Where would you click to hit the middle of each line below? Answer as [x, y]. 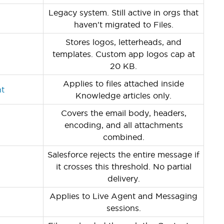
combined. [123, 137]
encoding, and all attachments [123, 125]
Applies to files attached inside [123, 83]
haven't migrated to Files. [123, 24]
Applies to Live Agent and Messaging [123, 196]
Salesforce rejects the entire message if [123, 154]
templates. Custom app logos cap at [123, 54]
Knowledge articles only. [123, 95]
